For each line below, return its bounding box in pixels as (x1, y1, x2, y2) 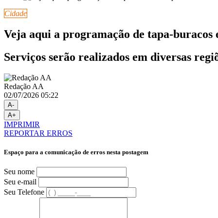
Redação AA (4, 82, 44, 91)
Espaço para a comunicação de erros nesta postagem (4, 148, 148, 156)
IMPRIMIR (4, 120, 40, 128)
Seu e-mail (4, 178, 36, 186)
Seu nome (4, 167, 35, 176)
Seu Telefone (4, 188, 44, 197)
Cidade (4, 9, 27, 18)
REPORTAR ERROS (4, 128, 73, 137)
